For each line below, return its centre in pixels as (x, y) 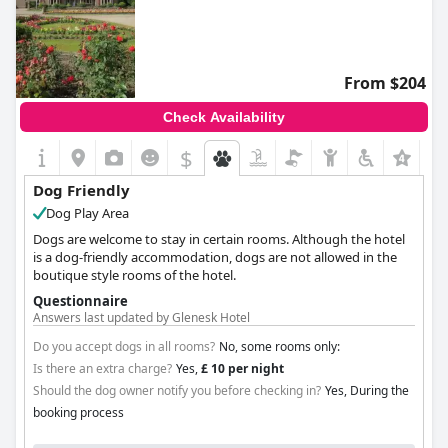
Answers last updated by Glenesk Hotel (141, 317)
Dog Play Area (87, 213)
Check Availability (224, 117)
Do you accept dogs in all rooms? (124, 346)
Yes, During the (367, 390)
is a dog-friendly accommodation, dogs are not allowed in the (215, 257)
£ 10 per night (242, 368)
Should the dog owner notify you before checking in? (177, 390)
